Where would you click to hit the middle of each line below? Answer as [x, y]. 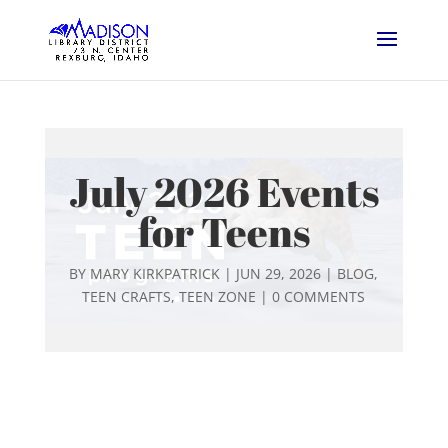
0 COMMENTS [319, 296]
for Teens [223, 232]
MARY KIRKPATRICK [155, 273]
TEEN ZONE [218, 296]
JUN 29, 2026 [279, 273]
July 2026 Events [223, 192]
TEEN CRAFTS [127, 296]
